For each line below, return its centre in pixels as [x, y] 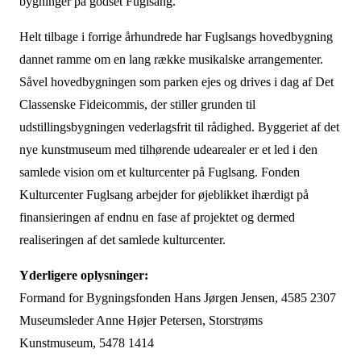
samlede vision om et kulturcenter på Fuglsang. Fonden [159, 172]
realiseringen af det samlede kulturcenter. [122, 240]
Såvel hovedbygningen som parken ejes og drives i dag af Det [176, 82]
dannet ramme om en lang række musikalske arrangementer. [171, 59]
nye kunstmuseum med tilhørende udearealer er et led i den [168, 149]
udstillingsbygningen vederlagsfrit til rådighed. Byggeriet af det [179, 127]
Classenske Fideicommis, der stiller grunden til [137, 104]
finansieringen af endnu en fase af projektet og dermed [157, 217]
